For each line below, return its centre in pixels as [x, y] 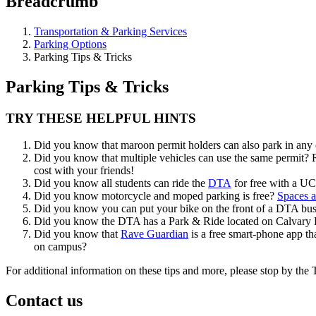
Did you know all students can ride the [121, 183]
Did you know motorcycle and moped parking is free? [156, 196]
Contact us [44, 301]
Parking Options [70, 44]
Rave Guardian [154, 234]
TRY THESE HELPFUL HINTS [101, 118]
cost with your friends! [84, 171]
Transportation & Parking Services [110, 31]
